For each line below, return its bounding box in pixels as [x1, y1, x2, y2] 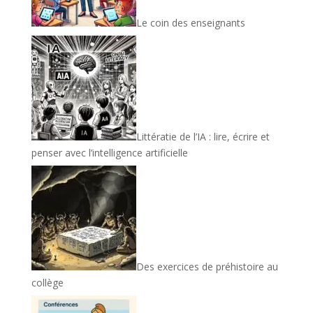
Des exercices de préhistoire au [136, 260, 278, 274]
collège [31, 276, 64, 290]
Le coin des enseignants [136, 16, 245, 30]
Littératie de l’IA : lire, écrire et [136, 130, 270, 144]
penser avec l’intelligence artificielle [31, 146, 188, 160]
